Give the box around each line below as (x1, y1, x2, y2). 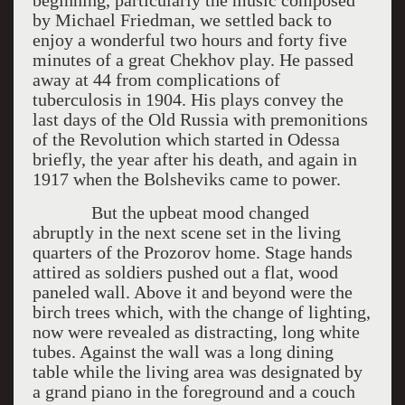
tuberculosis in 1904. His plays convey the (32, 89, 344, 109)
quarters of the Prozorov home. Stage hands (32, 242, 353, 262)
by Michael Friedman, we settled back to (32, 10, 332, 30)
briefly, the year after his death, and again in (32, 149, 357, 169)
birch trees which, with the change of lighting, (32, 302, 371, 322)
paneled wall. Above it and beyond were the (32, 282, 353, 302)
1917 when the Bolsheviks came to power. (32, 169, 341, 189)
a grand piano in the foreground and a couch (32, 381, 355, 401)
